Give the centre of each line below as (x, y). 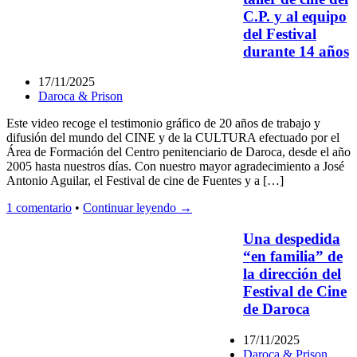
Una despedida (292, 238)
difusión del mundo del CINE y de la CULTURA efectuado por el (173, 138)
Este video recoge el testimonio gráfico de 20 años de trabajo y (163, 124)
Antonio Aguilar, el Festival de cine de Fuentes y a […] (145, 181)
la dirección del (292, 273)
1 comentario (39, 208)
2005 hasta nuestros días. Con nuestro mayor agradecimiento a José (175, 167)
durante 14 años (296, 51)
